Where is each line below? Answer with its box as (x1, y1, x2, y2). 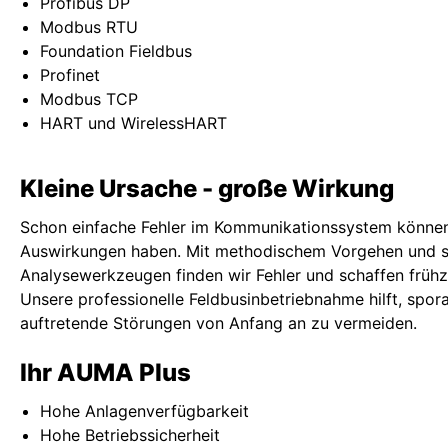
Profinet (40, 65, 100, 85)
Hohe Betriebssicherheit (40, 425, 220, 445)
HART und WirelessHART (40, 113, 227, 133)
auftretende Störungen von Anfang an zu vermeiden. (20, 313, 417, 333)
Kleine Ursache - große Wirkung (20, 174, 394, 203)
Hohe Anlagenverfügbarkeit (40, 401, 249, 421)
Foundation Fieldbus (40, 41, 192, 61)
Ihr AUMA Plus (20, 358, 191, 387)
